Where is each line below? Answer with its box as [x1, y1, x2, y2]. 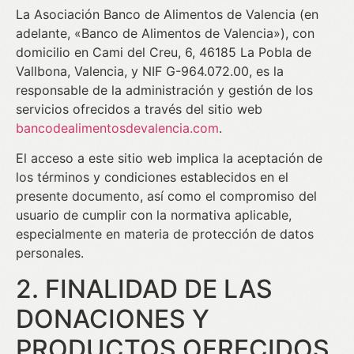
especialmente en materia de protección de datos [16, 226, 314, 243]
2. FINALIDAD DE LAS [16, 273, 273, 304]
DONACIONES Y [16, 303, 209, 334]
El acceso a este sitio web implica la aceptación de [16, 150, 322, 167]
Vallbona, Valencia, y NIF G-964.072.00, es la [16, 63, 284, 79]
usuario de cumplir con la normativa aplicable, [16, 207, 292, 224]
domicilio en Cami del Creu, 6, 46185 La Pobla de [16, 44, 311, 60]
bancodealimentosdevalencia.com [16, 120, 219, 136]
